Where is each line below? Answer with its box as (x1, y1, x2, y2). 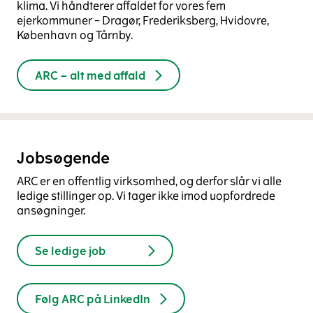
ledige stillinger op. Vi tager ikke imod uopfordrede (17, 189, 275, 203)
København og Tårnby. (17, 28, 133, 43)
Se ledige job (35, 243, 105, 258)
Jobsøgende (17, 148, 110, 168)
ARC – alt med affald (35, 68, 145, 82)
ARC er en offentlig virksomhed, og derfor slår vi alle (17, 174, 282, 189)
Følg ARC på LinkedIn (35, 291, 150, 306)
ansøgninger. (17, 203, 85, 218)
